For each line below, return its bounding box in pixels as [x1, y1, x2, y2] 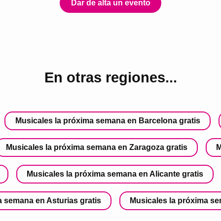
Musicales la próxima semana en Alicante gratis [27, 169, 203, 178]
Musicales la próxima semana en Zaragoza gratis [6, 143, 187, 151]
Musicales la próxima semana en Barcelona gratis [15, 116, 200, 125]
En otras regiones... [44, 70, 177, 86]
